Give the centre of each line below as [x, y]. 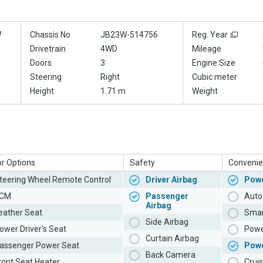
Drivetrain [48, 49]
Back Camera [171, 255]
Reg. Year [210, 35]
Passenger [167, 196]
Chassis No [50, 35]
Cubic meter [215, 77]
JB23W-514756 [129, 35]
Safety [142, 163]
